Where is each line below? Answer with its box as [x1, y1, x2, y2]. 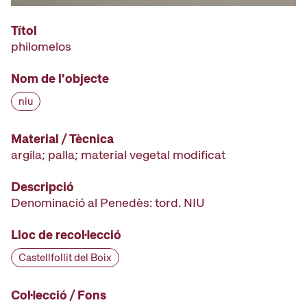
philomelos [11, 38, 71, 54]
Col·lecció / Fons [11, 287, 106, 303]
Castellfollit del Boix [19, 251, 112, 265]
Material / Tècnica [11, 131, 114, 147]
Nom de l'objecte [11, 71, 109, 86]
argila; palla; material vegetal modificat [11, 147, 225, 162]
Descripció [11, 179, 74, 195]
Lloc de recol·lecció [11, 227, 121, 243]
